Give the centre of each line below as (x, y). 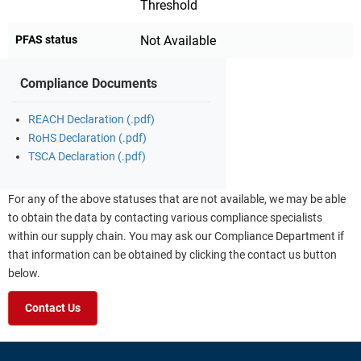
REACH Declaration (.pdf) (91, 119)
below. (24, 273)
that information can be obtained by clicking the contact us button (172, 255)
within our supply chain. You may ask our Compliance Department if (176, 236)
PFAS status (46, 39)
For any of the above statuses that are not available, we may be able (177, 199)
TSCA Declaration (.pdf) (87, 156)
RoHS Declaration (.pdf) (87, 138)
